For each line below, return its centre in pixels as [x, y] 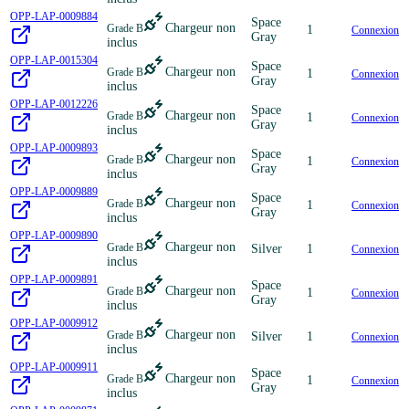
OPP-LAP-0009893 [54, 147]
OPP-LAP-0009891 [54, 279]
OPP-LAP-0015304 [54, 60]
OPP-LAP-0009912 [54, 323]
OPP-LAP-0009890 [54, 235]
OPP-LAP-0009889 [54, 191]
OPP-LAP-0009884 [54, 16]
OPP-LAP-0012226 [54, 104]
